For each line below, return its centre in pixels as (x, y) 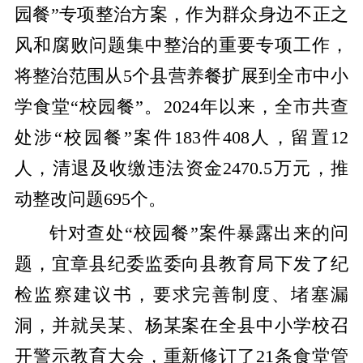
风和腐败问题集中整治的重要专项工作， (181, 45)
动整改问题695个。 (90, 199)
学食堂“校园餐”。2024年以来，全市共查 (181, 107)
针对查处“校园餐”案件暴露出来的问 (199, 234)
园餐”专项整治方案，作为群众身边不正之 (181, 14)
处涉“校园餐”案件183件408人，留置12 (181, 137)
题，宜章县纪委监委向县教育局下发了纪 (181, 265)
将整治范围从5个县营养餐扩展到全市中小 (181, 76)
